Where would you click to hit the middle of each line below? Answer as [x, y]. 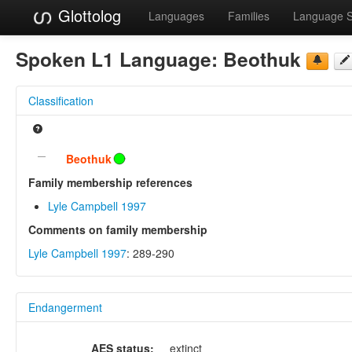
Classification [61, 100]
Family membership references [110, 182]
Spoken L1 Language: [119, 59]
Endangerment [65, 307]
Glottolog [87, 15]
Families [249, 16]
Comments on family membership [118, 229]
